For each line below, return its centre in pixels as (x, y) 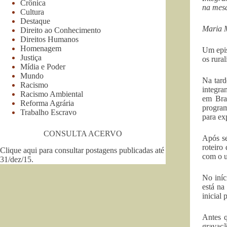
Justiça (31, 57)
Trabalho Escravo (48, 112)
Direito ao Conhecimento (61, 30)
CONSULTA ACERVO (83, 133)
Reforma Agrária (47, 103)
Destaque (35, 21)
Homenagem (41, 48)
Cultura (32, 12)
